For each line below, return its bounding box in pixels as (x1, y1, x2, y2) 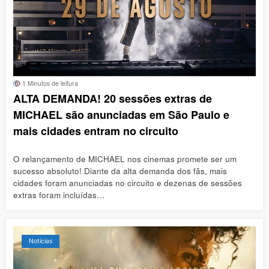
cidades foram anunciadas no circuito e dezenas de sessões (13, 177, 242, 189)
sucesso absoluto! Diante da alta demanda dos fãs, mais (13, 165, 227, 177)
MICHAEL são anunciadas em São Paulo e (13, 107, 229, 123)
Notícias (29, 237, 52, 245)
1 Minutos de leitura (20, 79, 78, 88)
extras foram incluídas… (13, 189, 105, 201)
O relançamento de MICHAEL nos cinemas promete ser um (13, 153, 237, 165)
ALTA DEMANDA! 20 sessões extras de (13, 91, 212, 107)
